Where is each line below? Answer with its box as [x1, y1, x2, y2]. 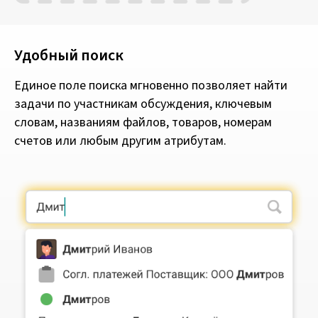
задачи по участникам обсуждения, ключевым [14, 95, 272, 114]
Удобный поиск [14, 44, 124, 67]
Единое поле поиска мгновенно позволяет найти [14, 77, 287, 95]
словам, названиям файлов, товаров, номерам [14, 114, 272, 132]
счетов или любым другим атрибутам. [14, 132, 226, 150]
